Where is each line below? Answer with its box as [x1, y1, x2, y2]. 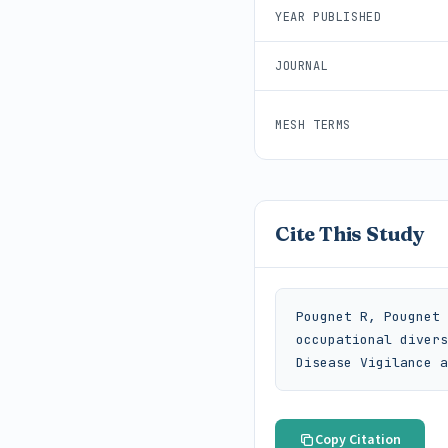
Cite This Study [275, 220, 425, 246]
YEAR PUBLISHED [275, 8, 382, 25]
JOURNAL [275, 57, 329, 74]
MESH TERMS [275, 116, 351, 133]
